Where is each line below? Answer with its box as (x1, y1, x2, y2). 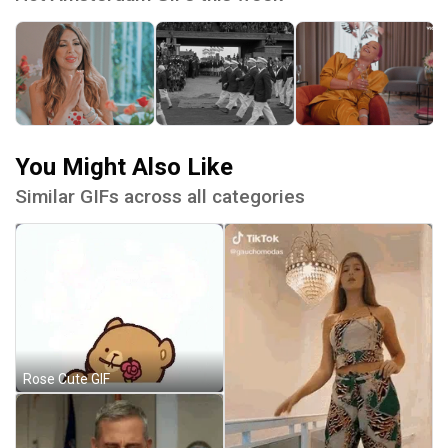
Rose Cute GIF (23, 370, 110, 387)
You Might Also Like (15, 152, 233, 181)
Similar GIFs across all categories (15, 184, 305, 208)
